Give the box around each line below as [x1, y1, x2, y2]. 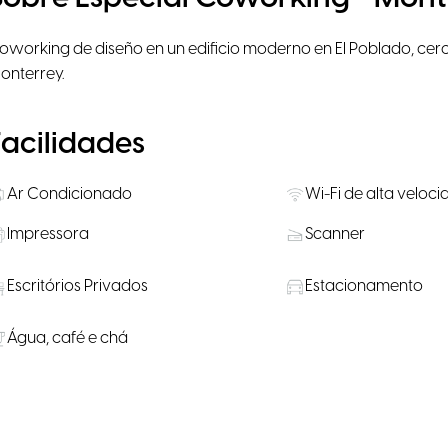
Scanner [304, 225, 365, 243]
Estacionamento [304, 277, 423, 295]
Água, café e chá [7, 329, 129, 347]
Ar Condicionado [7, 185, 133, 203]
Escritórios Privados [7, 277, 149, 295]
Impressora [7, 225, 90, 243]
